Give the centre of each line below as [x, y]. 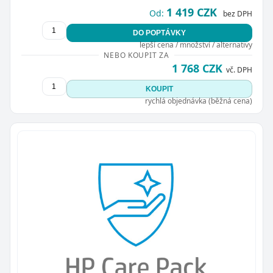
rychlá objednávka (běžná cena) [198, 101]
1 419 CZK [191, 12]
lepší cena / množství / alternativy [196, 44]
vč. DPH [239, 69]
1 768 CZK [197, 68]
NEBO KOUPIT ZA [136, 55]
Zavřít [86, 86]
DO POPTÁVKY [159, 33]
